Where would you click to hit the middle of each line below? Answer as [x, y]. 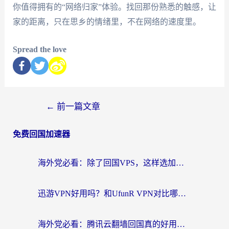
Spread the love [39, 50]
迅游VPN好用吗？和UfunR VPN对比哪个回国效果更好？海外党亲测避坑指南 [182, 194]
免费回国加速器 [41, 134]
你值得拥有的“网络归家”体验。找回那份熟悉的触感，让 [114, 7]
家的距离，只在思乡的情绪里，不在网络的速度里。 [107, 21]
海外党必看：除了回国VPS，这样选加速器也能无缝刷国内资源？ [180, 163]
